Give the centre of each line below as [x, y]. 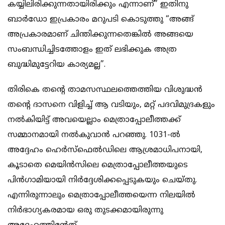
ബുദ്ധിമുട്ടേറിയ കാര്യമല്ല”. [57, 65]
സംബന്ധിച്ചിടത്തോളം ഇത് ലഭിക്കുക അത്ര [92, 49]
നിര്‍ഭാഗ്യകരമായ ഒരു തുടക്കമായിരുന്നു [85, 210]
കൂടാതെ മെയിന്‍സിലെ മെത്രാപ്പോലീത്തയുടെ [98, 165]
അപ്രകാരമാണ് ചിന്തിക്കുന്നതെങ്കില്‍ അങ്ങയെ [100, 34]
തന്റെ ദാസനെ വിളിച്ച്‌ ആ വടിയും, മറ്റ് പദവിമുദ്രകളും [111, 105]
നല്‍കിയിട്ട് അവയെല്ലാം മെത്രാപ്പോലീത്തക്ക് [94, 120]
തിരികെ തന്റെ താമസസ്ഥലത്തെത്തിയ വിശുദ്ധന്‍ [105, 90]
